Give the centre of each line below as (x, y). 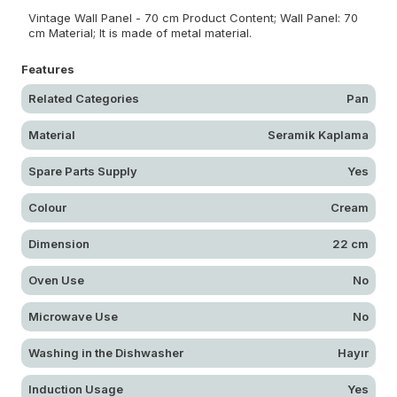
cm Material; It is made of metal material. (140, 32)
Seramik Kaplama (318, 134)
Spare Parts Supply (83, 171)
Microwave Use (73, 316)
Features (48, 69)
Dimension (59, 243)
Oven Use (56, 280)
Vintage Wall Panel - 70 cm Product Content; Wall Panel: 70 (193, 17)
